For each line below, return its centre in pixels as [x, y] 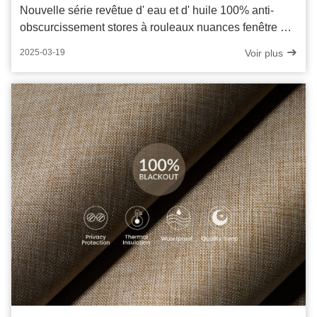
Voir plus [265, 53]
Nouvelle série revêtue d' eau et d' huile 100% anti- [147, 10]
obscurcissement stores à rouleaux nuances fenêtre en [156, 27]
